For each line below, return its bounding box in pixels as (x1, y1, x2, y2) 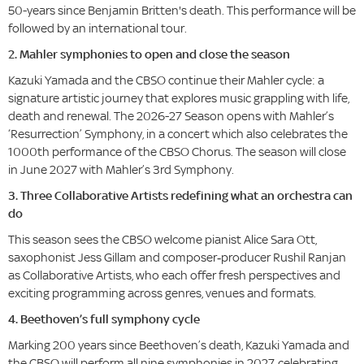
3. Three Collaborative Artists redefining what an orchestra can (8, 188, 353, 204)
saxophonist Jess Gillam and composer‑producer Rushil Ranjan (8, 249, 346, 266)
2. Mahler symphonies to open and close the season (8, 46, 290, 63)
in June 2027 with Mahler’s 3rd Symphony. (8, 162, 234, 178)
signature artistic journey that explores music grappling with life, (8, 90, 349, 106)
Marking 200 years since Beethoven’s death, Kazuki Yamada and (8, 337, 349, 353)
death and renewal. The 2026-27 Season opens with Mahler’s (8, 108, 334, 124)
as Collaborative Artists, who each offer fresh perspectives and (8, 267, 340, 284)
